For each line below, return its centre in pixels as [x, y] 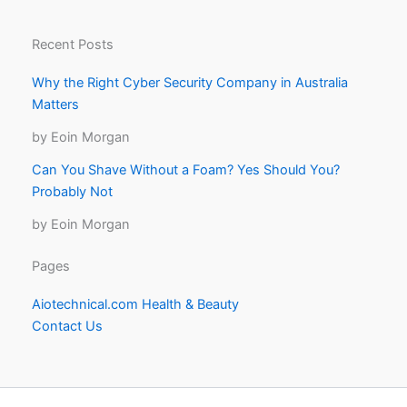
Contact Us [67, 327]
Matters [55, 104]
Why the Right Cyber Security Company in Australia [190, 82]
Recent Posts [73, 44]
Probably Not [72, 191]
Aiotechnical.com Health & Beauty [135, 305]
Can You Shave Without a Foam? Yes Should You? [186, 169]
